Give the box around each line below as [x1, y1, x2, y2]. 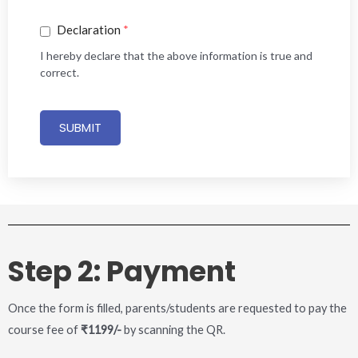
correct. [40, 66, 79, 80]
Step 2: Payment [8, 252, 236, 292]
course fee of [8, 323, 81, 337]
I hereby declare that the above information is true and [40, 49, 312, 63]
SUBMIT [59, 119, 101, 137]
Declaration [54, 22, 123, 38]
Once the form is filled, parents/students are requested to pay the [8, 301, 347, 316]
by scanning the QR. [121, 323, 225, 337]
